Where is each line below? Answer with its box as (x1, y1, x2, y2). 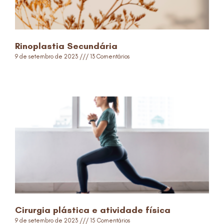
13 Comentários (88, 53, 129, 60)
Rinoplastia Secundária (15, 40, 117, 51)
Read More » (15, 70, 49, 77)
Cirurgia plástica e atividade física (15, 204, 170, 215)
